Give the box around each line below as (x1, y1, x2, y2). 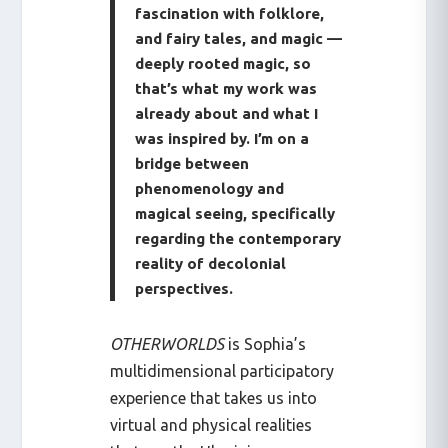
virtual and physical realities (110, 415, 313, 434)
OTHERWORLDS (110, 334, 225, 353)
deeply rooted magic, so (135, 54, 312, 72)
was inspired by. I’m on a (135, 129, 310, 147)
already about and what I (135, 104, 319, 122)
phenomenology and (135, 179, 285, 197)
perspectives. (135, 279, 234, 297)
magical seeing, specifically (135, 204, 336, 222)
